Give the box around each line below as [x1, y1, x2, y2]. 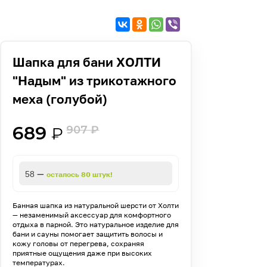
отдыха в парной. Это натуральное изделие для [13, 220, 179, 229]
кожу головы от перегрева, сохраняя [13, 239, 145, 249]
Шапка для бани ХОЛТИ [13, 54, 162, 70]
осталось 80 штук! [46, 170, 113, 179]
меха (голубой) [13, 91, 108, 107]
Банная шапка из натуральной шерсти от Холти [13, 201, 179, 210]
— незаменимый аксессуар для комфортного [13, 210, 172, 220]
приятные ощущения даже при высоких [13, 249, 153, 258]
